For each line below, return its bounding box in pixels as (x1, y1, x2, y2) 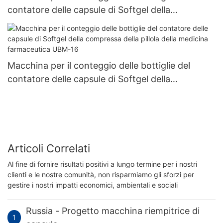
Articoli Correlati (7, 141, 90, 155)
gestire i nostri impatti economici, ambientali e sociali (7, 181, 178, 190)
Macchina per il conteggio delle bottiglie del (7, 60, 190, 71)
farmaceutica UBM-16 (7, 101, 99, 111)
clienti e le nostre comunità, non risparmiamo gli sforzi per (7, 170, 194, 179)
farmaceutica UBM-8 (7, 31, 95, 42)
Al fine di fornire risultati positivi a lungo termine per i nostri (7, 160, 197, 169)
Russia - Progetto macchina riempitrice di (26, 206, 200, 217)
